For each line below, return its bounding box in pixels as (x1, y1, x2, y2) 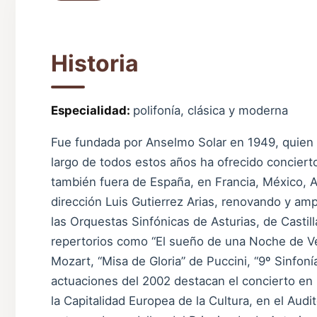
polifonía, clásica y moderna (133, 103, 288, 118)
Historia (51, 50, 139, 78)
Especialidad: (51, 103, 133, 118)
